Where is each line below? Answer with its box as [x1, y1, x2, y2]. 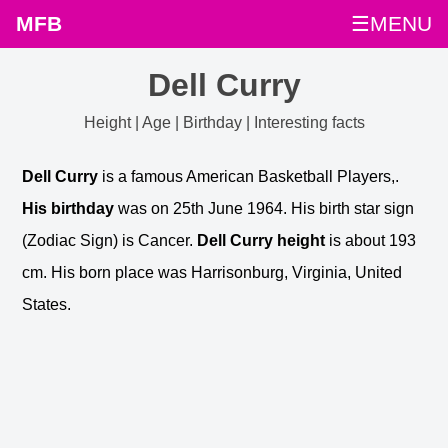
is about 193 [325, 231, 417, 249]
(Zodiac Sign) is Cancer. [22, 231, 198, 249]
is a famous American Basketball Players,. [98, 167, 400, 185]
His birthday [22, 199, 115, 217]
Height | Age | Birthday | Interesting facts [83, 114, 365, 132]
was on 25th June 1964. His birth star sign [114, 199, 415, 217]
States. [22, 295, 72, 313]
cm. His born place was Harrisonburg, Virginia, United [22, 263, 403, 281]
